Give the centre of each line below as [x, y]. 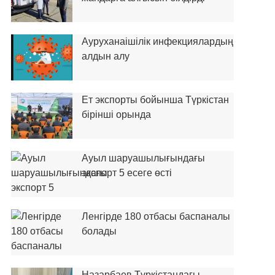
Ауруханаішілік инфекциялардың [157, 41]
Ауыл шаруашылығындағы [143, 158]
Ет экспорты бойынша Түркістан [155, 100]
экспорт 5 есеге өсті [126, 173]
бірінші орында [116, 114]
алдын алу [105, 56]
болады [99, 231]
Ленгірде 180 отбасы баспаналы [156, 216]
